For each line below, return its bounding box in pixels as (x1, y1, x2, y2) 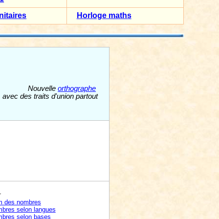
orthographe (58, 85, 96, 92)
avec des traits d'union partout (2, 92, 98, 100)
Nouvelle (28, 85, 58, 92)
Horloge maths (76, 11, 131, 20)
